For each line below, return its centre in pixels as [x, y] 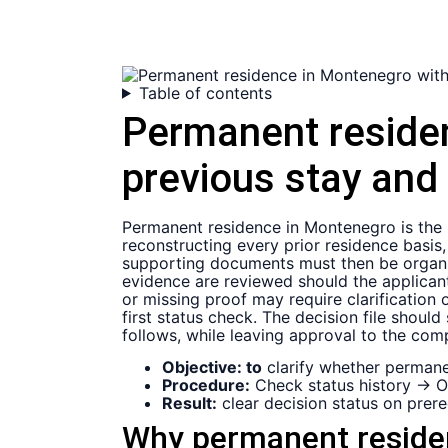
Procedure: [206, 385]
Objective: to [212, 367]
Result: [189, 403]
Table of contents [205, 92]
